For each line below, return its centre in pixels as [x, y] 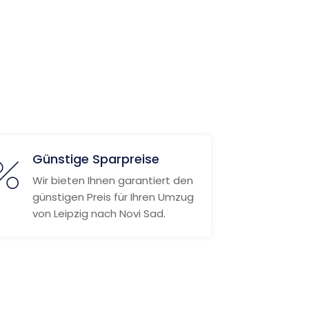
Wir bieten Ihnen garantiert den [112, 180]
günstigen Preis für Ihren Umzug [113, 197]
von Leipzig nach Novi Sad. [99, 213]
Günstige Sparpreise [96, 159]
